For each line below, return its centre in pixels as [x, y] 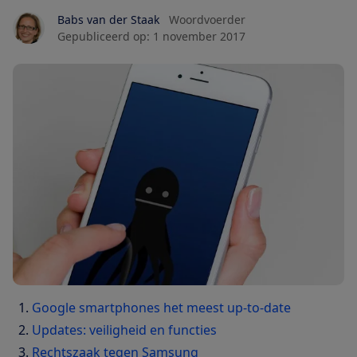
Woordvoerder [207, 20]
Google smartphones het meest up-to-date [161, 307]
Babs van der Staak [108, 20]
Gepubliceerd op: [104, 37]
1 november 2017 [199, 37]
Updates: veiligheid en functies [124, 330]
